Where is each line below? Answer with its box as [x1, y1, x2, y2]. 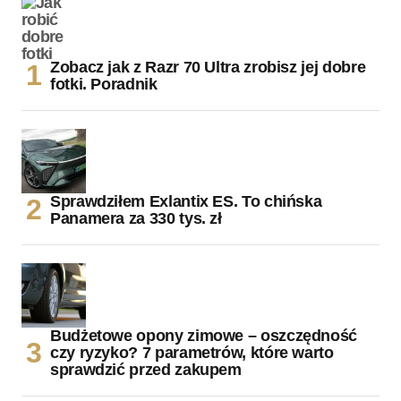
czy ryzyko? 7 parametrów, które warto [50, 343, 334, 362]
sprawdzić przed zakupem [50, 360, 242, 379]
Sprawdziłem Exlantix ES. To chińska [50, 192, 322, 210]
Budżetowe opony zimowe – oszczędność [50, 326, 358, 345]
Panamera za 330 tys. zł [50, 209, 222, 227]
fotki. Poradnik [50, 74, 158, 93]
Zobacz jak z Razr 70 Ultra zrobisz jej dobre [50, 57, 366, 76]
